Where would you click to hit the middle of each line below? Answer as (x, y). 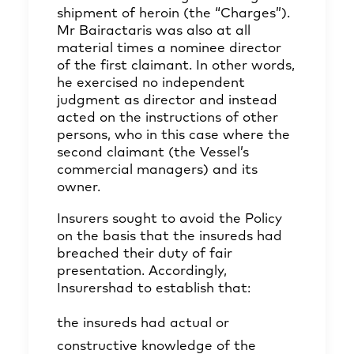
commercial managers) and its (157, 170)
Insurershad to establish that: (154, 289)
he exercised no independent (151, 83)
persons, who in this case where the (173, 136)
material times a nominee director (169, 49)
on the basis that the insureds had (169, 237)
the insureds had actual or (143, 324)
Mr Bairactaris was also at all (154, 31)
